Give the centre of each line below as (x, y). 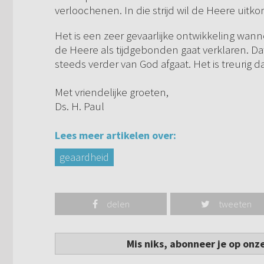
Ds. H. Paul (80, 106)
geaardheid (84, 157)
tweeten (235, 204)
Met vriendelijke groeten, (112, 92)
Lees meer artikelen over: (115, 136)
